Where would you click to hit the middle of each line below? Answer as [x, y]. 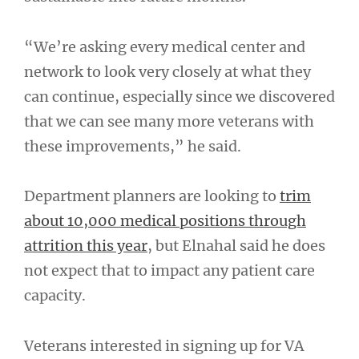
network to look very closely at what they [167, 71]
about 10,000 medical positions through [165, 221]
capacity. [55, 295]
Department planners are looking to [152, 196]
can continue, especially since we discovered [179, 96]
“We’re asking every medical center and [165, 46]
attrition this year [86, 246]
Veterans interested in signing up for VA [164, 345]
